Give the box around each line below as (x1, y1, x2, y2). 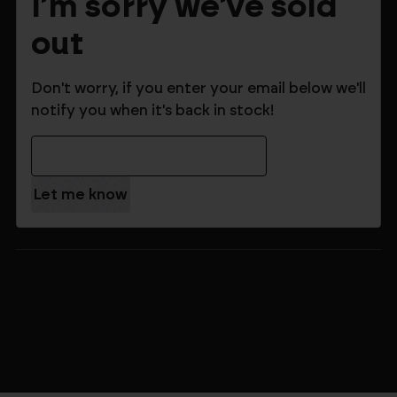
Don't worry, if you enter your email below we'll (31, 81, 366, 96)
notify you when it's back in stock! (31, 103, 274, 118)
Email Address (30, 137, 114, 150)
